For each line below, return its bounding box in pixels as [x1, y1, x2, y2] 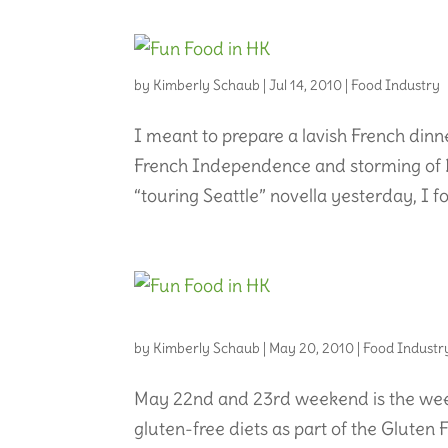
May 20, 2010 [269, 338, 355, 357]
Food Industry [351, 75, 441, 94]
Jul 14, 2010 [269, 75, 343, 94]
